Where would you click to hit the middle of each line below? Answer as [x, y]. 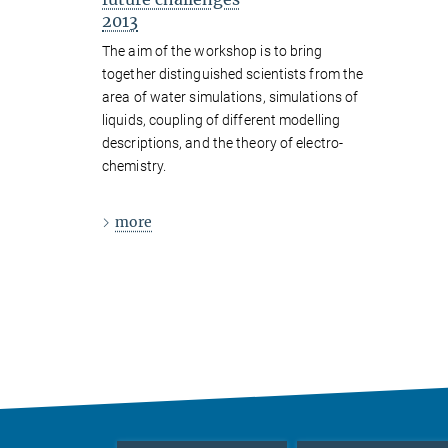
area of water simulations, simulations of [230, 96]
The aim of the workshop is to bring [212, 50]
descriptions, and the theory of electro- [223, 142]
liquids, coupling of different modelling [221, 119]
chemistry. [134, 165]
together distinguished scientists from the [233, 73]
